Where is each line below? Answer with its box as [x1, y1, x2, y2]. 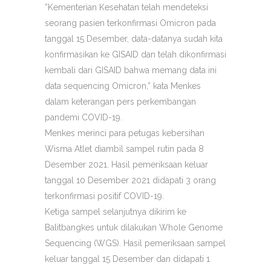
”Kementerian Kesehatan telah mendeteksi [45, 2, 208, 12]
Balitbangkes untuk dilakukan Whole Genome [45, 223, 223, 232]
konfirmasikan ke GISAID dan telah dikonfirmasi [45, 50, 226, 59]
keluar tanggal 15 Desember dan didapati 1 [45, 254, 210, 264]
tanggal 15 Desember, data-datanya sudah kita [45, 34, 223, 44]
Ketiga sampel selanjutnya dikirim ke [45, 207, 186, 217]
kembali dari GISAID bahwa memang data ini [45, 65, 217, 75]
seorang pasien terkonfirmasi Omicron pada [45, 18, 216, 28]
